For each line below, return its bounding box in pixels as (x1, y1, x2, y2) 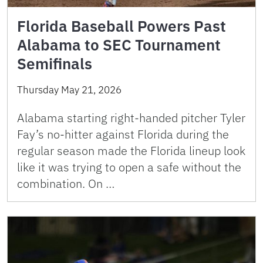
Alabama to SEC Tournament (17, 35, 221, 55)
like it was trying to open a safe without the (17, 159, 241, 175)
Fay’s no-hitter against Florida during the (17, 126, 229, 142)
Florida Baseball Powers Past (17, 16, 226, 36)
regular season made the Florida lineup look (17, 143, 245, 159)
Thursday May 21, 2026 (17, 83, 122, 96)
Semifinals (17, 53, 92, 73)
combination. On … (17, 176, 114, 191)
